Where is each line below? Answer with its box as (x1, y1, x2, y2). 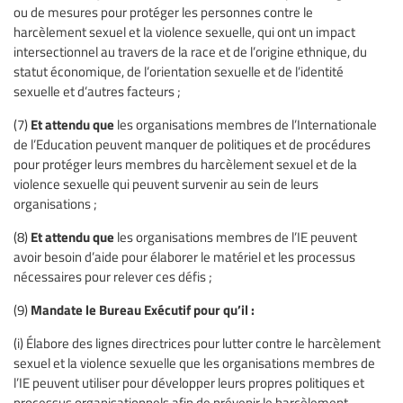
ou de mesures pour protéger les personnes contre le (13, 2, 313, 21)
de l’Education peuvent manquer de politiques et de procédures (13, 134, 371, 153)
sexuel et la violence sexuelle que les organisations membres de (13, 353, 375, 372)
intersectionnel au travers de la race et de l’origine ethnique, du (13, 41, 367, 60)
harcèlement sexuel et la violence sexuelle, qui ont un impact (13, 22, 355, 40)
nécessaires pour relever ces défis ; (13, 266, 212, 285)
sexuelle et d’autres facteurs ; (13, 81, 181, 100)
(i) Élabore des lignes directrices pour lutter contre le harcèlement (13, 333, 381, 352)
